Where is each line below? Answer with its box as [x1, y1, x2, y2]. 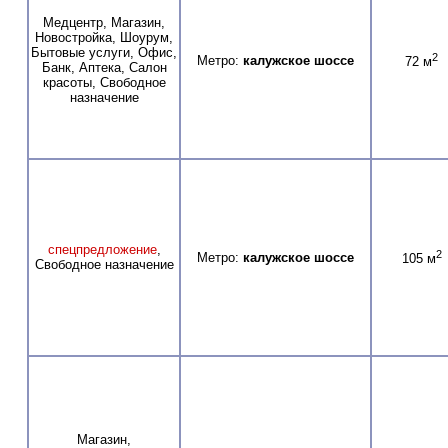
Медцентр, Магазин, [43, 14, 165, 30]
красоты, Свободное [42, 74, 166, 90]
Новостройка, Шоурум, [35, 29, 173, 45]
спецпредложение [47, 241, 157, 257]
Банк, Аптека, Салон [41, 59, 167, 75]
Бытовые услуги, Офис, [31, 44, 177, 60]
